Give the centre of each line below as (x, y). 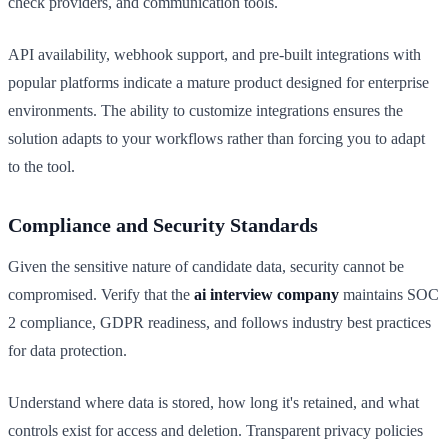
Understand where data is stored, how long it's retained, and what (213, 403)
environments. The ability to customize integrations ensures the (205, 111)
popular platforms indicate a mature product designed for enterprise (218, 83)
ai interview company (266, 295)
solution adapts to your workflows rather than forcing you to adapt (216, 139)
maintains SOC (389, 295)
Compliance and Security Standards (163, 225)
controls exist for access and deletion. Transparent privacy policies (215, 431)
